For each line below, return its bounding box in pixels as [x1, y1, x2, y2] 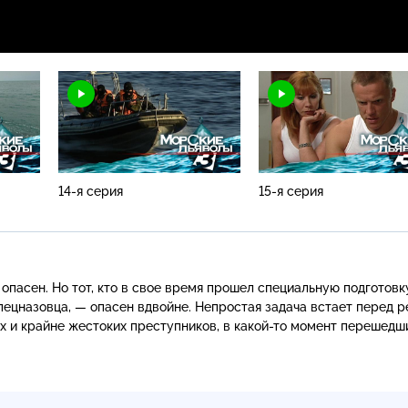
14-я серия [58, 183, 123, 199]
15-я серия [259, 183, 323, 199]
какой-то [234, 318, 287, 333]
